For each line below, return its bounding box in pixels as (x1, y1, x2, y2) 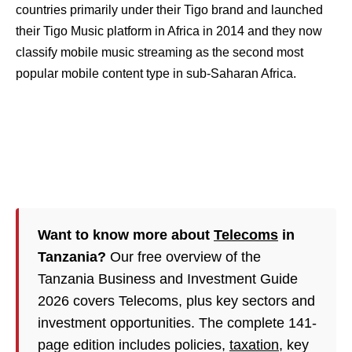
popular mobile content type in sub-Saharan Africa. (16, 67, 296, 80)
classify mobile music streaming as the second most (16, 46, 303, 59)
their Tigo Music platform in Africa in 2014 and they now (16, 24, 322, 38)
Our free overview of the (106, 249, 261, 265)
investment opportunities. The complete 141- (38, 315, 317, 331)
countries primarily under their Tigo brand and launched (16, 3, 323, 16)
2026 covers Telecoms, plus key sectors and (38, 293, 315, 309)
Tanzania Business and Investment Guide (38, 271, 298, 287)
